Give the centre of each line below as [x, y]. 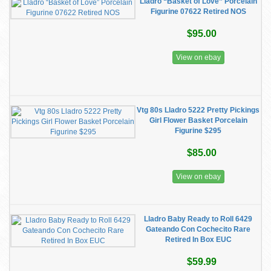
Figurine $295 [198, 131]
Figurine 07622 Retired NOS [198, 11]
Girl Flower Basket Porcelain [198, 120]
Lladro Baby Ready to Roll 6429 [198, 219]
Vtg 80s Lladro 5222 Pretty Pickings [198, 110]
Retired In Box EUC [198, 240]
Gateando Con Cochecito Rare [198, 229]
